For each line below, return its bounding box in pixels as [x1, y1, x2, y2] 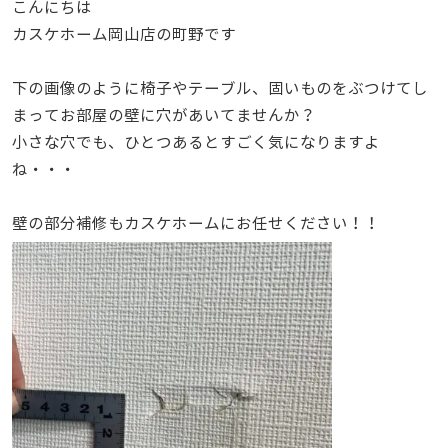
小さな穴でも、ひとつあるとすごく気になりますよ [11, 133, 380, 153]
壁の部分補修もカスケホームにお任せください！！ [11, 214, 380, 234]
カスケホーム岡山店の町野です [11, 25, 236, 45]
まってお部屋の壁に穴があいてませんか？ [11, 106, 316, 126]
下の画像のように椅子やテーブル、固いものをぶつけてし [11, 79, 428, 99]
